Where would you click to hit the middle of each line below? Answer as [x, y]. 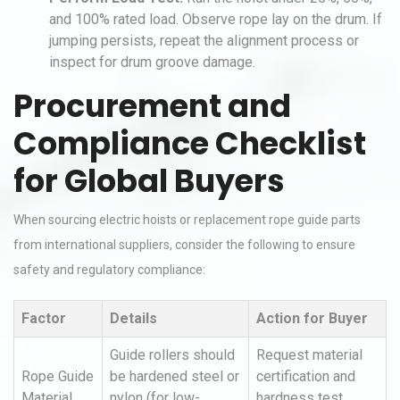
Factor [44, 318]
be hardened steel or [175, 376]
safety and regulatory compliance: [109, 270]
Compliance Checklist [190, 143]
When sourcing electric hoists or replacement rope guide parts [187, 220]
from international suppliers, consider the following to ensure [184, 245]
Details [133, 318]
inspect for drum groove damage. [152, 62]
